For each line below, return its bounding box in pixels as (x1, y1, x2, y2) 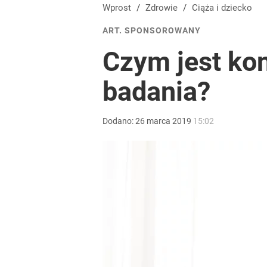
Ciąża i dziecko (198, 2, 252, 13)
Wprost (103, 2, 131, 13)
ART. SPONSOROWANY (103, 26, 201, 35)
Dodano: (103, 116, 135, 126)
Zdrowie (151, 2, 178, 13)
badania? (103, 76, 210, 107)
